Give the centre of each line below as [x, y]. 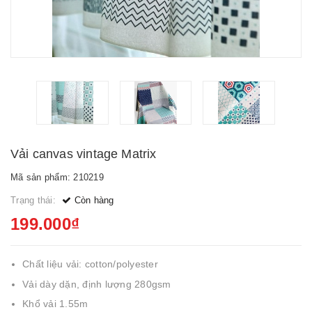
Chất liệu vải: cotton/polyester [90, 264]
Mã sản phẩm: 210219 [57, 177]
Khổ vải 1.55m [55, 304]
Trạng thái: [34, 200]
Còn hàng [93, 200]
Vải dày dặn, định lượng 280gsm [97, 284]
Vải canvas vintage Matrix [84, 154]
